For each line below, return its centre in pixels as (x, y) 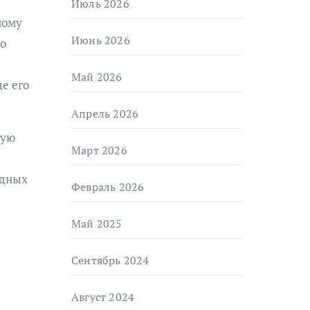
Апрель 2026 (105, 113)
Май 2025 (97, 224)
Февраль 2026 (108, 187)
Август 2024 (103, 297)
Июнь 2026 (101, 40)
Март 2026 (99, 150)
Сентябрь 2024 (110, 260)
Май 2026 (97, 77)
